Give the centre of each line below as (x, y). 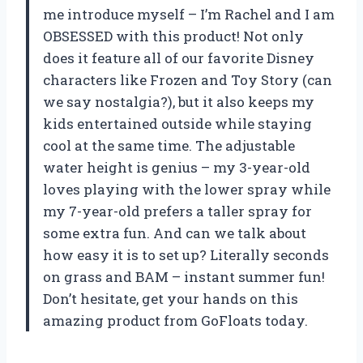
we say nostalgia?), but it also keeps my (179, 102)
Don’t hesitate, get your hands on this (171, 299)
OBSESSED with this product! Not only (173, 36)
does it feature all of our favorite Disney (179, 58)
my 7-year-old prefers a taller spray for (177, 211)
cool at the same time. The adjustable (169, 146)
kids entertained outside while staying (177, 124)
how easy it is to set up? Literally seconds (186, 255)
